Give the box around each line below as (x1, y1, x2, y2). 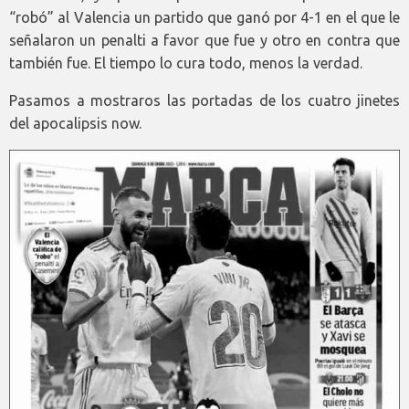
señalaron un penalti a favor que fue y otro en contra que (9, 32, 400, 49)
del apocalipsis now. (9, 115, 142, 132)
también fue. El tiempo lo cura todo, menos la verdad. (9, 55, 362, 72)
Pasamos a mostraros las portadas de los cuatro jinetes (9, 92, 400, 110)
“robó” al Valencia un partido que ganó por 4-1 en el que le (9, 9, 400, 26)
